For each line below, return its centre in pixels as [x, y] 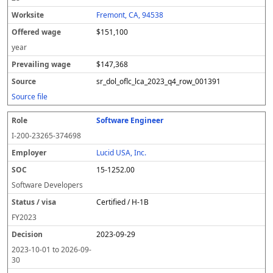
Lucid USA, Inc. [122, 153]
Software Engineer [130, 120]
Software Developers [47, 185]
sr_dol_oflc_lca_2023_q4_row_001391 [159, 81]
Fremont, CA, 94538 [130, 15]
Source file [30, 97]
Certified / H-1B [123, 202]
